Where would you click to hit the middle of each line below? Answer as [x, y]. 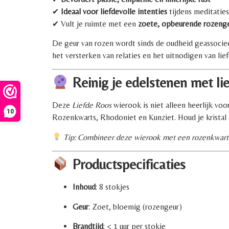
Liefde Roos [92, 105]
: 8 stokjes [112, 187]
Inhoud [84, 187]
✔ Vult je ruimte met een [95, 24]
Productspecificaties [127, 164]
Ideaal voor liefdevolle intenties [114, 11]
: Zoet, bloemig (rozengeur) [135, 207]
